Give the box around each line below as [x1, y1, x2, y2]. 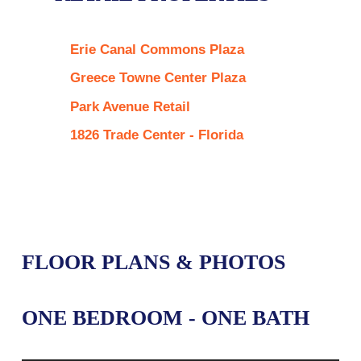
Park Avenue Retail [69, 98, 190, 114]
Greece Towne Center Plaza [69, 70, 246, 86]
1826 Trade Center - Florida [69, 127, 243, 143]
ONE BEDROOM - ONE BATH [21, 305, 309, 330]
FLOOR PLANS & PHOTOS [21, 250, 285, 274]
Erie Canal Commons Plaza [69, 41, 244, 57]
